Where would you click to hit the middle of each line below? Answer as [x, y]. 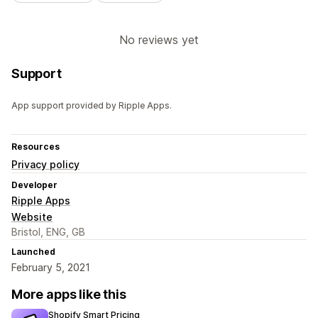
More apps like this [69, 295]
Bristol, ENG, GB [48, 232]
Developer [34, 185]
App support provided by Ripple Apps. [92, 106]
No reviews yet [159, 40]
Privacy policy [45, 165]
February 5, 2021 [51, 268]
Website [32, 217]
